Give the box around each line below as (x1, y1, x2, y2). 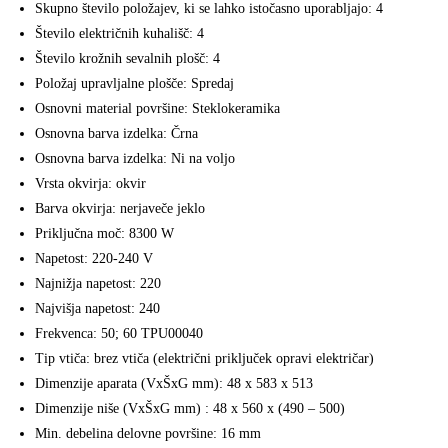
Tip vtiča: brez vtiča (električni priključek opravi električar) (35, 351, 374, 367)
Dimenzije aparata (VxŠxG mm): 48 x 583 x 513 (35, 376, 313, 392)
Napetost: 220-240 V (35, 251, 153, 267)
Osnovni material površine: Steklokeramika (35, 101, 280, 117)
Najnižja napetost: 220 (35, 276, 161, 292)
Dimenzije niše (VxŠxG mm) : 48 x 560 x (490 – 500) (35, 401, 345, 417)
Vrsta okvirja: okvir (35, 176, 146, 192)
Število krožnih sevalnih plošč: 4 (35, 51, 220, 67)
